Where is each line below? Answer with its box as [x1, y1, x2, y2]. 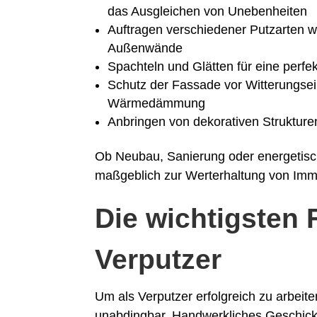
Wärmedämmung [108, 96, 206, 111]
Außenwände [108, 41, 183, 56]
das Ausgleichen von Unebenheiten [108, 4, 308, 19]
